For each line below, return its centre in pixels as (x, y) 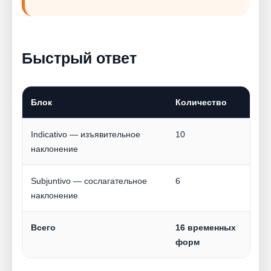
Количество (201, 103)
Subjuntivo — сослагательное (89, 181)
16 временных (206, 228)
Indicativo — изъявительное (86, 135)
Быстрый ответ (79, 58)
